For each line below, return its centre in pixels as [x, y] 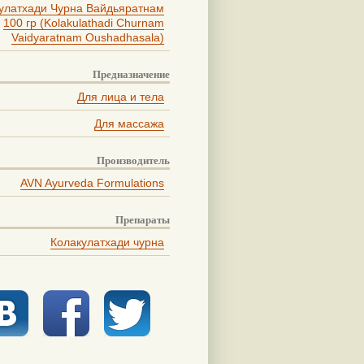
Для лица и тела [121, 96]
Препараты [143, 219]
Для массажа [129, 123]
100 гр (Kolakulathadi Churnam [84, 22]
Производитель [133, 160]
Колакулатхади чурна [107, 242]
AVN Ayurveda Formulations [92, 182]
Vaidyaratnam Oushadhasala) [88, 37]
